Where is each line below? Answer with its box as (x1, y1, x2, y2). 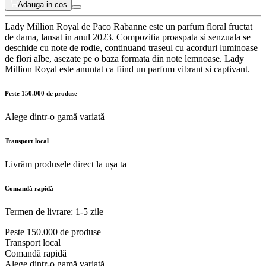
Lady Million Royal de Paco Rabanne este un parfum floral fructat (5, 21, 252, 31)
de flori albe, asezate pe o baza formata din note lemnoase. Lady (5, 53, 244, 64)
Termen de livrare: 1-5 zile (5, 206, 103, 217)
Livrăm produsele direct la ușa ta (5, 159, 126, 169)
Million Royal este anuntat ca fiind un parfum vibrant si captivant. (5, 64, 250, 74)
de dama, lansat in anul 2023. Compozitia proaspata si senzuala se (5, 31, 251, 42)
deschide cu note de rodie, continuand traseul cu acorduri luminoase (5, 42, 258, 53)
